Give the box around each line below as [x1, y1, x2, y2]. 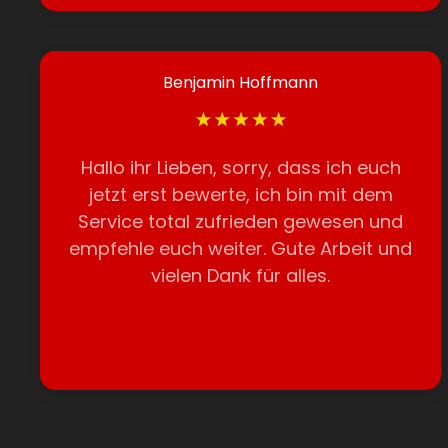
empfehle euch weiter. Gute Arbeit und [69, 236, 413, 261]
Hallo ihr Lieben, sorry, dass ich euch [80, 155, 401, 180]
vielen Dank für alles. [151, 263, 331, 288]
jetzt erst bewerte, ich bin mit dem [88, 182, 393, 207]
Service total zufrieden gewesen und [78, 209, 404, 234]
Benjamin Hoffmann [163, 71, 319, 94]
